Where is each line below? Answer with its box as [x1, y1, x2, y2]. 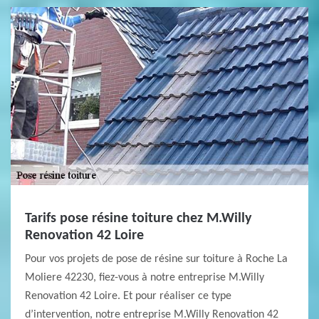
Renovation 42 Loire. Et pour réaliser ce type [25, 291, 231, 302]
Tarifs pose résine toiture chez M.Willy [25, 211, 251, 226]
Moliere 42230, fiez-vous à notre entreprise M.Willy [25, 272, 264, 283]
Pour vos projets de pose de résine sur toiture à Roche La [25, 253, 288, 265]
